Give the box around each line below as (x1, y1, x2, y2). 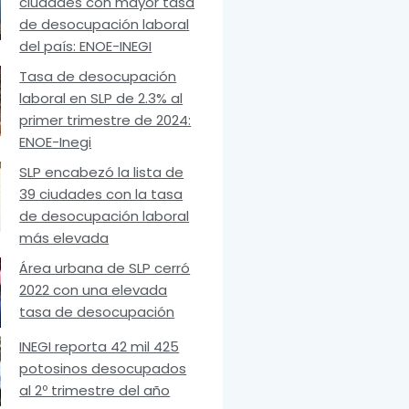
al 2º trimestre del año (19, 381, 171, 401)
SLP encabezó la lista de (19, 162, 184, 182)
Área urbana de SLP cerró (19, 257, 191, 278)
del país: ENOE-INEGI (19, 36, 152, 56)
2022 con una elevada (19, 279, 168, 299)
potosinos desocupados (19, 359, 187, 379)
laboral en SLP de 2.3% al (19, 88, 184, 108)
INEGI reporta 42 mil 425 (19, 337, 180, 357)
